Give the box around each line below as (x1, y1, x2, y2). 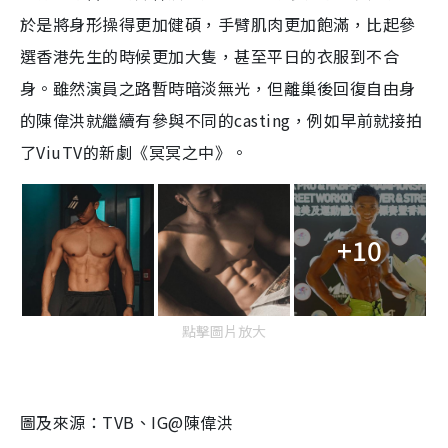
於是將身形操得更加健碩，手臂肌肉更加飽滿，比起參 (20, 11, 416, 36)
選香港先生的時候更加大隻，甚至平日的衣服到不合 (20, 43, 400, 68)
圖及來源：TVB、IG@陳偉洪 (20, 409, 234, 434)
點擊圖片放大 (182, 320, 266, 341)
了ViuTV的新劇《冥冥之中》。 (20, 139, 248, 164)
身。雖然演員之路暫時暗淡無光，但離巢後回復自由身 (20, 75, 416, 100)
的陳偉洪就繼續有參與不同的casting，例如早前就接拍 (20, 107, 423, 132)
